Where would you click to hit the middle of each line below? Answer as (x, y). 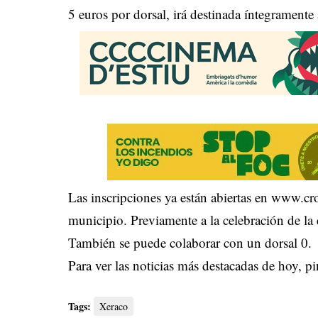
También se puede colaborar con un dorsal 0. (190, 243)
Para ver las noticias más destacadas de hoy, (187, 265)
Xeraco (114, 307)
